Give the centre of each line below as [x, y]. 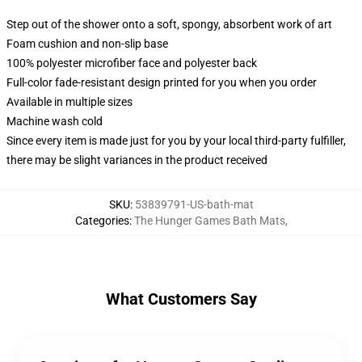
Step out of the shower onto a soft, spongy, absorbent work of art [169, 24]
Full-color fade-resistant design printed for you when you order [162, 82]
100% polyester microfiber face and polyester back [132, 63]
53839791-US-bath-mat [194, 204]
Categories [102, 221]
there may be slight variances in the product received [137, 160]
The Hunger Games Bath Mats [209, 221]
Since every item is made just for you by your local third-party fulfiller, [176, 141]
